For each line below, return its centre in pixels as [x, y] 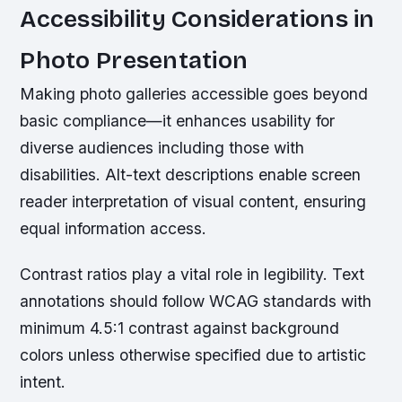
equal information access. [114, 228]
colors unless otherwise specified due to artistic [193, 354]
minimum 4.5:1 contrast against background [180, 328]
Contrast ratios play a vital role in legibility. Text [192, 274]
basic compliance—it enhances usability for [178, 120]
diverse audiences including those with [162, 147]
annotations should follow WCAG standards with [196, 301]
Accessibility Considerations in [197, 18]
